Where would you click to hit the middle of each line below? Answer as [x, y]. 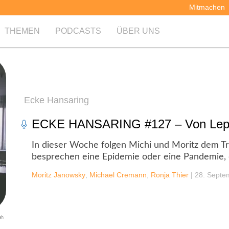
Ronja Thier [170, 175]
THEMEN [22, 31]
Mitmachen [207, 7]
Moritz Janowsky [59, 175]
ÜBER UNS [139, 31]
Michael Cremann [118, 175]
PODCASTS [78, 31]
